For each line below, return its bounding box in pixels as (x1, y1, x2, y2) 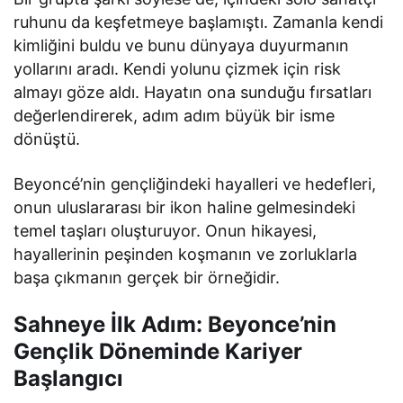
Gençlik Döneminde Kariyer (13, 337, 302, 364)
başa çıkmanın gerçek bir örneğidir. (13, 267, 281, 287)
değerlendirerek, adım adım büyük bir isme (13, 105, 336, 125)
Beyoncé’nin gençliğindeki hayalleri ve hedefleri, (13, 174, 377, 193)
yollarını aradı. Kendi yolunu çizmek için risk (13, 58, 342, 78)
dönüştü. (13, 129, 80, 148)
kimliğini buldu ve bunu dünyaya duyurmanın (13, 35, 350, 55)
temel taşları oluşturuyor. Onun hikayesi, (13, 220, 318, 240)
